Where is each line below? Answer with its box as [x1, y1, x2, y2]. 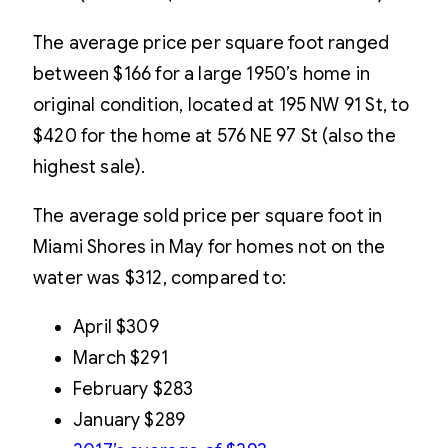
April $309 [73, 315, 159, 338]
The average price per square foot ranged [33, 31, 390, 54]
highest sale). [33, 155, 146, 178]
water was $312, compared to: [33, 266, 287, 289]
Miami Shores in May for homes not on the [33, 235, 386, 258]
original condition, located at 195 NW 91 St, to [33, 93, 410, 116]
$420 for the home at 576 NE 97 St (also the [33, 124, 396, 147]
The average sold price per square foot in [33, 204, 383, 227]
